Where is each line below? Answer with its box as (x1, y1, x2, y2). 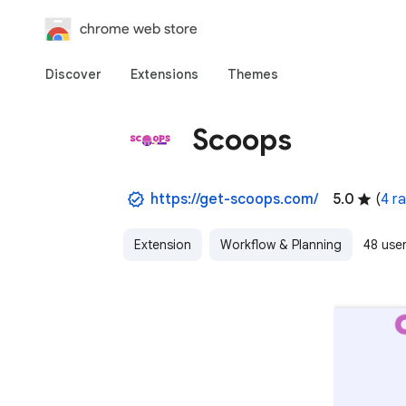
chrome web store (80, 20, 198, 37)
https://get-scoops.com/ (150, 190, 318, 208)
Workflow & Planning (220, 237, 342, 253)
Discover (45, 66, 101, 82)
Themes (227, 66, 278, 82)
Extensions (130, 66, 198, 82)
